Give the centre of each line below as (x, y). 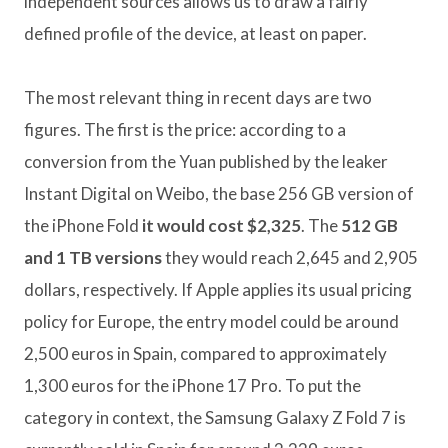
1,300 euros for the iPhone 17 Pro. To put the (192, 386)
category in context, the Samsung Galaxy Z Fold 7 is (215, 418)
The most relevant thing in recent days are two (198, 98)
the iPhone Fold (83, 226)
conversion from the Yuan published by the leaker (206, 162)
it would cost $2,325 (221, 226)
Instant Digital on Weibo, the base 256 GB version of (219, 194)
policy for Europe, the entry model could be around (211, 322)
